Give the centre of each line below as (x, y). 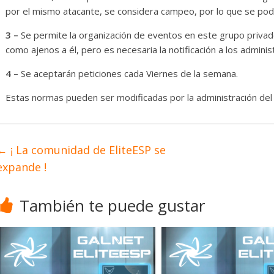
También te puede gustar (112, 206)
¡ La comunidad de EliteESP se (87, 150)
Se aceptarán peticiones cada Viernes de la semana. (128, 74)
